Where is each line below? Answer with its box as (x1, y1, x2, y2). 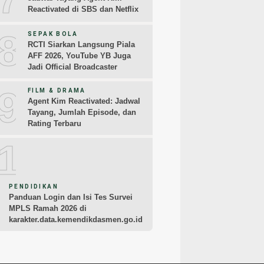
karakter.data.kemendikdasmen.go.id (9, 215, 143, 225)
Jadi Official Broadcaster (28, 62, 117, 72)
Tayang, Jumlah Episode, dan (28, 108, 136, 117)
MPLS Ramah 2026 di (9, 204, 87, 213)
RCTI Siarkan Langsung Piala (28, 40, 135, 49)
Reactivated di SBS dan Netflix (28, 4, 138, 14)
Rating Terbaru (28, 119, 81, 128)
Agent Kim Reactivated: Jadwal (28, 97, 140, 106)
